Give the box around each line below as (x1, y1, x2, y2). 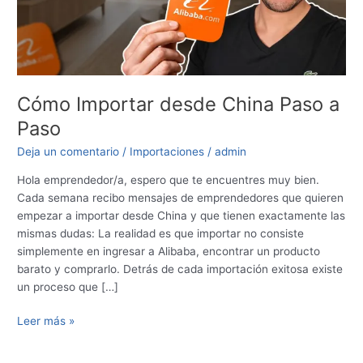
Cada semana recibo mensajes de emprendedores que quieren (17, 190, 344, 204)
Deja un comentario (17, 145, 120, 159)
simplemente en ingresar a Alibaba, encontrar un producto (17, 244, 321, 258)
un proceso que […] (17, 280, 119, 293)
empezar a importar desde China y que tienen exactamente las (17, 208, 346, 222)
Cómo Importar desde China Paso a (17, 92, 340, 116)
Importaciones (130, 145, 205, 159)
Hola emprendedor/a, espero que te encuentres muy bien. (17, 173, 320, 186)
